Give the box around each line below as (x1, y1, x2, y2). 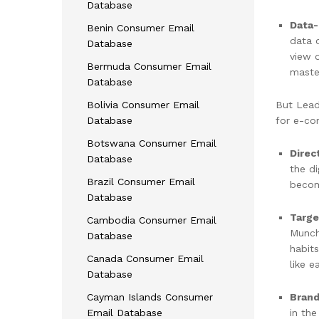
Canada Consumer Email (87, 252, 204, 264)
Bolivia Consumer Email (87, 98, 199, 110)
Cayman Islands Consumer (87, 291, 213, 303)
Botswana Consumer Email (87, 137, 216, 149)
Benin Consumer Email (87, 21, 194, 33)
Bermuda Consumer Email (87, 60, 211, 72)
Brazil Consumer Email (87, 175, 195, 187)
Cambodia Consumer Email (87, 214, 216, 226)
